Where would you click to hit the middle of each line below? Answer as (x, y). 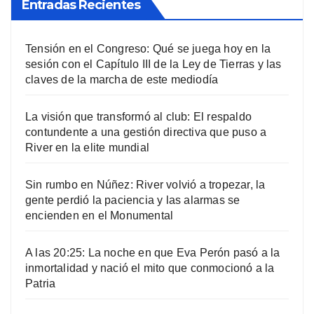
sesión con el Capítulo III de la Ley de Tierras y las (153, 64)
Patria (41, 284)
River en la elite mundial (87, 148)
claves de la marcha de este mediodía (122, 80)
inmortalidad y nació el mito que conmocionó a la (150, 268)
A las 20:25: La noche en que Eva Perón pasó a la (153, 253)
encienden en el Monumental (100, 216)
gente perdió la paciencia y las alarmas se (133, 200)
